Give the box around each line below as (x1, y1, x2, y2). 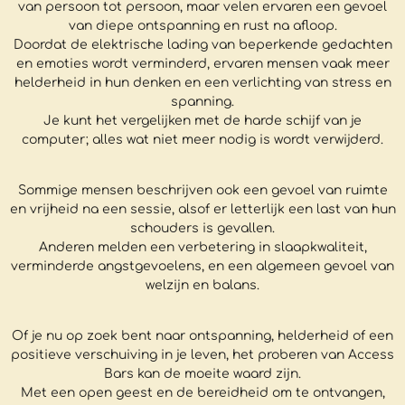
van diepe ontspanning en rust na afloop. (68, 19, 337, 33)
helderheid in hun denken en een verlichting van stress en (14, 76, 391, 90)
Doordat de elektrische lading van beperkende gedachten (13, 38, 392, 52)
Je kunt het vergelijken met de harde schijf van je (43, 114, 362, 128)
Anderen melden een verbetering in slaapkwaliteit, (38, 240, 367, 255)
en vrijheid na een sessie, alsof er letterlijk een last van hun (9, 202, 396, 217)
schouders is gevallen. (130, 221, 275, 236)
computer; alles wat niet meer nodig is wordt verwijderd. (22, 133, 383, 147)
